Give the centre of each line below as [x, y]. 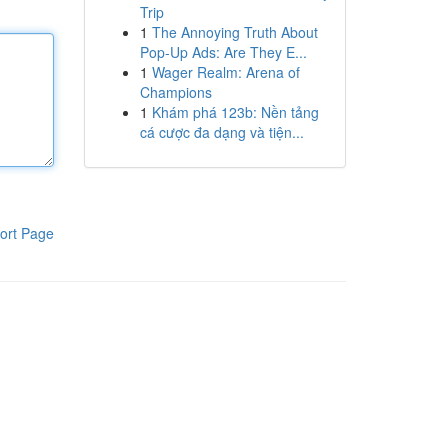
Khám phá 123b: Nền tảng [235, 112]
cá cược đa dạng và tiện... [221, 132]
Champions [175, 92]
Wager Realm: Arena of [225, 72]
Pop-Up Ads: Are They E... [223, 52]
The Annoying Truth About [234, 32]
